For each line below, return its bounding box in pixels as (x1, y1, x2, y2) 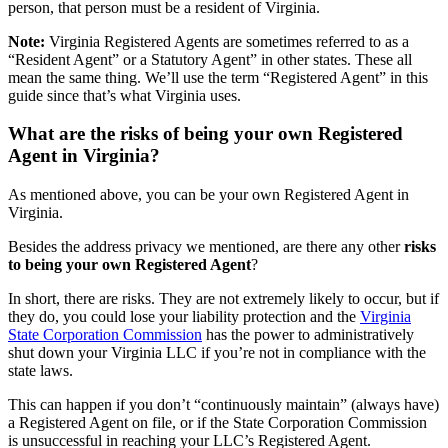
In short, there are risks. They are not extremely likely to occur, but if (8, 290, 439, 308)
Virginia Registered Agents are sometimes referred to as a (45, 32, 409, 50)
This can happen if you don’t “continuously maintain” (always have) (8, 396, 439, 414)
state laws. (8, 362, 73, 380)
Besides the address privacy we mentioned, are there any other (8, 238, 404, 256)
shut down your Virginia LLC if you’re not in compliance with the (8, 344, 426, 362)
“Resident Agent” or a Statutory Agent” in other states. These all (8, 50, 412, 68)
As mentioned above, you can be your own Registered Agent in (8, 186, 409, 204)
